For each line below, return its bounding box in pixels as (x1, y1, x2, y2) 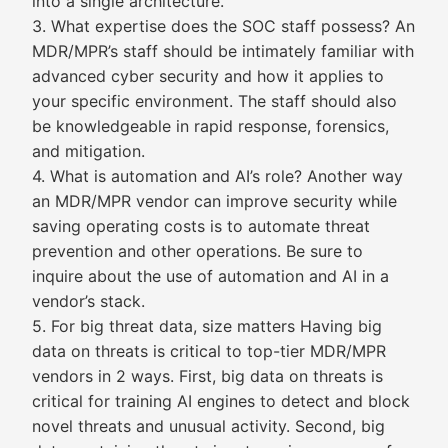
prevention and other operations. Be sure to (32, 241, 363, 261)
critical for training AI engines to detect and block (32, 391, 410, 411)
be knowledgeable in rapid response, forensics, (32, 116, 389, 136)
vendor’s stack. (32, 291, 145, 311)
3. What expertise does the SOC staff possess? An (32, 16, 415, 36)
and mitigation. (32, 141, 145, 161)
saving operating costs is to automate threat (32, 216, 370, 236)
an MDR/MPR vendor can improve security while (32, 191, 397, 211)
